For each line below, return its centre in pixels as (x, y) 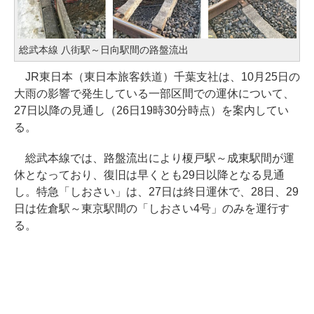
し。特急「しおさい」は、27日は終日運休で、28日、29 (156, 192)
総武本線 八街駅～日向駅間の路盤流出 (104, 50)
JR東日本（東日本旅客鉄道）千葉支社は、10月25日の (157, 77)
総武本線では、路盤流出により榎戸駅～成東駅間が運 (154, 158)
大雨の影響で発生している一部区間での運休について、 (154, 94)
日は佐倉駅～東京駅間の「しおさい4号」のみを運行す (152, 209)
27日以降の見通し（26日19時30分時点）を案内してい (151, 111)
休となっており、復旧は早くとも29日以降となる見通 (149, 175)
